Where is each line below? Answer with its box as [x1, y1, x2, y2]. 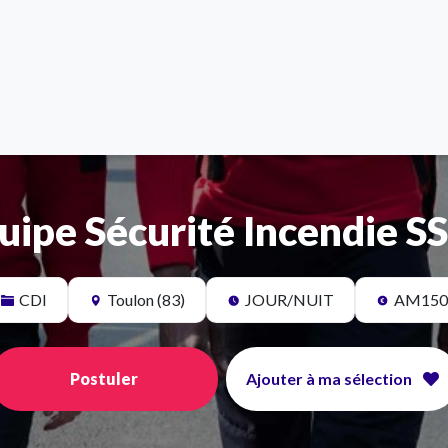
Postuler [69, 369, 138, 388]
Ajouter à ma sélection [245, 369, 415, 388]
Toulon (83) [106, 290, 185, 309]
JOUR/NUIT [244, 290, 334, 309]
